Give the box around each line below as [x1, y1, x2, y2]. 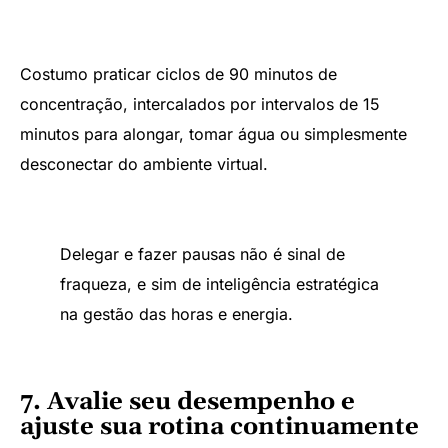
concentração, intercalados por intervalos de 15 [20, 93, 380, 114]
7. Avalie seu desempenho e [20, 386, 355, 417]
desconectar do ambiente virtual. [20, 153, 268, 174]
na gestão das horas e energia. [60, 304, 293, 325]
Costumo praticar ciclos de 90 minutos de [20, 63, 337, 84]
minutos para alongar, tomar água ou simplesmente [20, 123, 407, 144]
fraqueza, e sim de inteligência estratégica [60, 274, 379, 295]
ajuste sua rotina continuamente [20, 411, 419, 442]
